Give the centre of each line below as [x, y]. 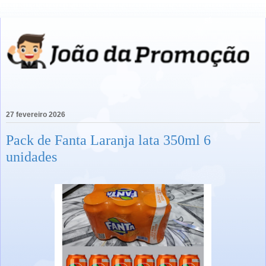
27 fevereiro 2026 [36, 115]
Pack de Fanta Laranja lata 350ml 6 [108, 140]
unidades [31, 157]
